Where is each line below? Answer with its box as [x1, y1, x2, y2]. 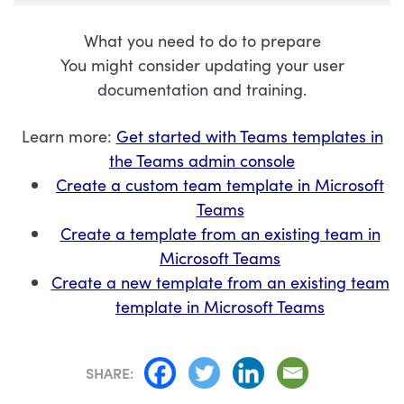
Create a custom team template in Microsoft [56, 172, 384, 196]
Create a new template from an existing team [50, 270, 390, 293]
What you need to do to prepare [83, 28, 321, 51]
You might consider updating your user [60, 52, 344, 76]
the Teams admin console [109, 148, 295, 171]
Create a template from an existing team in [60, 221, 381, 244]
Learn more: [21, 124, 116, 147]
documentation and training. [97, 77, 307, 100]
